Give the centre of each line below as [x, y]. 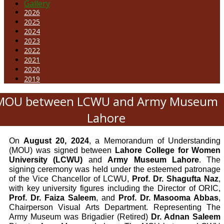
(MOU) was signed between [62, 150]
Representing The [187, 207]
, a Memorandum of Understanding [155, 141]
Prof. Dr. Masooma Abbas [168, 198]
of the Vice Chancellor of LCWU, [71, 179]
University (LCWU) [46, 160]
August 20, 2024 [54, 141]
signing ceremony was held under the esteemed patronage [115, 169]
